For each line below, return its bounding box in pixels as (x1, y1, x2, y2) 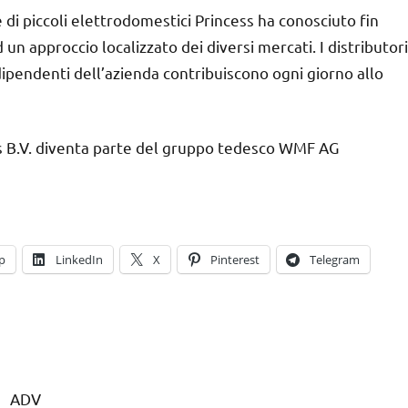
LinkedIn (56, 250, 103, 268)
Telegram (310, 250, 360, 268)
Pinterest (210, 250, 260, 268)
